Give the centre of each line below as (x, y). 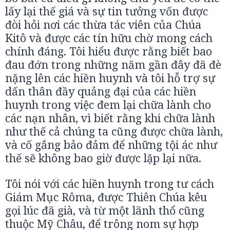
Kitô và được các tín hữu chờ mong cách (109, 38)
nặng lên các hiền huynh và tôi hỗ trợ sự (110, 78)
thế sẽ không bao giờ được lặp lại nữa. (103, 158)
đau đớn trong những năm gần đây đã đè (113, 64)
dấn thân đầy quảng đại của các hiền (101, 91)
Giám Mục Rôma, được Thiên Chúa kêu (106, 197)
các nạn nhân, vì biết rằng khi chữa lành (110, 118)
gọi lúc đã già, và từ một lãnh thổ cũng (105, 210)
